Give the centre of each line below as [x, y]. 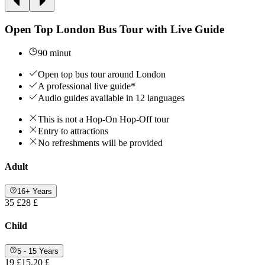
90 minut [54, 53]
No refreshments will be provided [100, 143]
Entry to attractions [73, 131]
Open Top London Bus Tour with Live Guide [114, 29]
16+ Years [35, 192]
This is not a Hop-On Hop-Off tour [104, 119]
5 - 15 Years [38, 251]
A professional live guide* [87, 86]
